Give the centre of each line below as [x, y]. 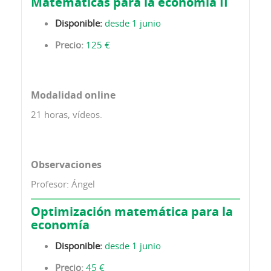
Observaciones [66, 164]
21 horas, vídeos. [67, 114]
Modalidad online [73, 95]
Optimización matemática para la [132, 211]
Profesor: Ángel [63, 184]
